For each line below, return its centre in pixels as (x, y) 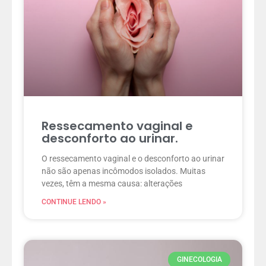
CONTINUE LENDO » (74, 202)
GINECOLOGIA (199, 260)
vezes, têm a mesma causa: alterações (112, 184)
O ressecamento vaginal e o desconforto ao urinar (133, 159)
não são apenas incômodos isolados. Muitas (123, 171)
